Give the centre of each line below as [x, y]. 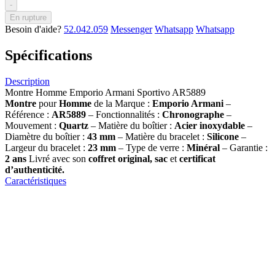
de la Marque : [123, 103]
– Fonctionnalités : [124, 114]
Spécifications [48, 55]
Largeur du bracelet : [46, 147]
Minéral [203, 147]
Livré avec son [57, 158]
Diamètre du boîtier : [46, 136]
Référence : [28, 114]
